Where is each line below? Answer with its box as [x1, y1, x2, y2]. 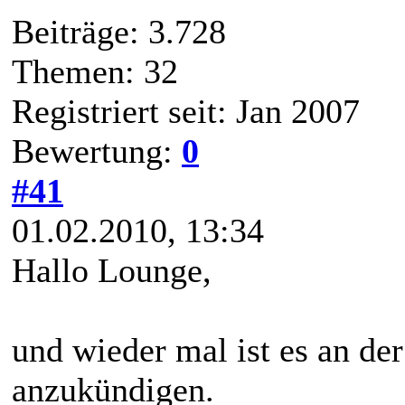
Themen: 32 [12, 52, 178, 90]
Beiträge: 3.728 [12, 12, 226, 51]
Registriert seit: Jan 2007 [12, 91, 360, 130]
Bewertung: [12, 131, 182, 170]
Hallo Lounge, [12, 250, 212, 289]
